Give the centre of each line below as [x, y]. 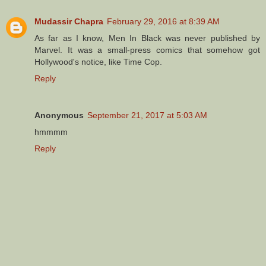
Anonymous [59, 115]
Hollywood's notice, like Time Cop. [98, 61]
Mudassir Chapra [69, 21]
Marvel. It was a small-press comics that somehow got [147, 50]
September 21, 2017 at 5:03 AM [147, 115]
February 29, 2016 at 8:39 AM [163, 21]
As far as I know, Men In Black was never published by [147, 38]
